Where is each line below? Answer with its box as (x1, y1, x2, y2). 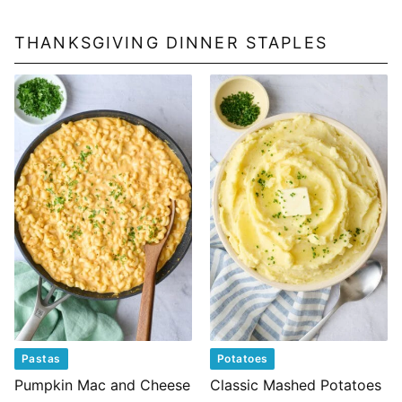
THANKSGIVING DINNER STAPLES (14, 33, 328, 52)
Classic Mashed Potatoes (210, 376, 381, 394)
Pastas (22, 352, 61, 365)
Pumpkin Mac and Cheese (14, 376, 190, 394)
